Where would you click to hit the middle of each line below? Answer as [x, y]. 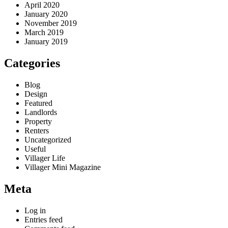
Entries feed [44, 219]
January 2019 [46, 42]
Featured [38, 103]
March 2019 [44, 33]
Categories [32, 63]
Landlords [41, 112]
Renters [37, 131]
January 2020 [46, 14]
